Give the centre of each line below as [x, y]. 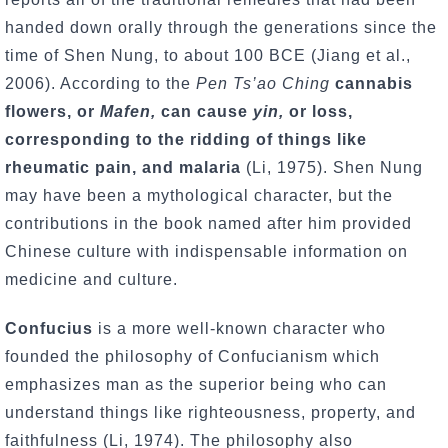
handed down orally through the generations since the [221, 27]
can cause [204, 111]
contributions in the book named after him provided [208, 223]
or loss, [318, 111]
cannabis [374, 83]
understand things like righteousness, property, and [210, 412]
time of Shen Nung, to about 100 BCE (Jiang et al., [208, 55]
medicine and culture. [94, 279]
